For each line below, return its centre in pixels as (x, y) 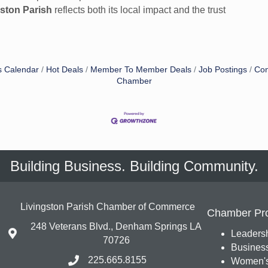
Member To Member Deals (141, 70)
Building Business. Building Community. (134, 166)
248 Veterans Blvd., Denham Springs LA (116, 227)
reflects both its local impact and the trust (139, 10)
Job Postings (223, 70)
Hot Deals (65, 70)
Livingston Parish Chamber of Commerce (107, 207)
